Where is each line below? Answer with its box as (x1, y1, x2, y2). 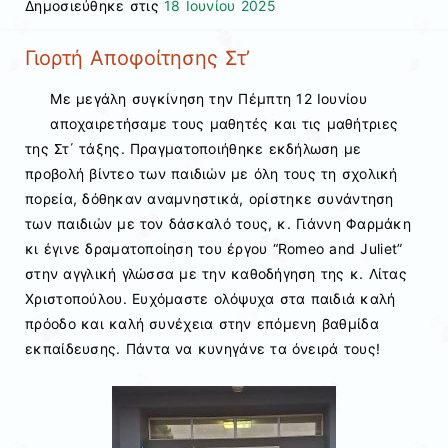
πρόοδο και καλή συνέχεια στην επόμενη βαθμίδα (25, 314, 379, 332)
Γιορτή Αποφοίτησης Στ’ (25, 46, 250, 71)
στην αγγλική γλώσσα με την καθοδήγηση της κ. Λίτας (25, 264, 407, 282)
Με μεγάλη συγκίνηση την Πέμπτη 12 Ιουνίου (50, 89, 367, 107)
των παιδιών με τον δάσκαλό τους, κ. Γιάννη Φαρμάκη (25, 214, 411, 232)
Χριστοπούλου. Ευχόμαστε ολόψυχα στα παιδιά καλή (25, 289, 396, 307)
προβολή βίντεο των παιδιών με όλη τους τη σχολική (25, 164, 398, 182)
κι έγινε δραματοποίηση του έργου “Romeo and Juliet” (25, 239, 403, 257)
